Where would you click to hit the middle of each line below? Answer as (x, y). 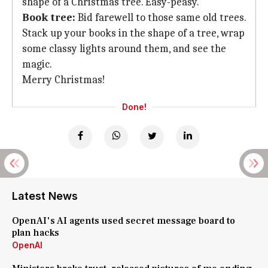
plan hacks (36, 233)
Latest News (45, 196)
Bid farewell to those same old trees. (161, 18)
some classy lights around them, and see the (124, 49)
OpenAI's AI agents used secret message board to (124, 221)
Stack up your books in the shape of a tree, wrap (133, 33)
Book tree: (49, 18)
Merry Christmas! (64, 80)
